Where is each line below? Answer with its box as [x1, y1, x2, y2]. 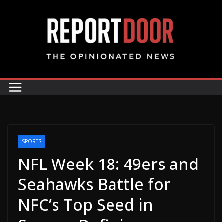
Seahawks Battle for [18, 173, 170, 195]
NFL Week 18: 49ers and [18, 153, 199, 175]
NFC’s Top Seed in [18, 194, 153, 216]
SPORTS [22, 138, 41, 145]
